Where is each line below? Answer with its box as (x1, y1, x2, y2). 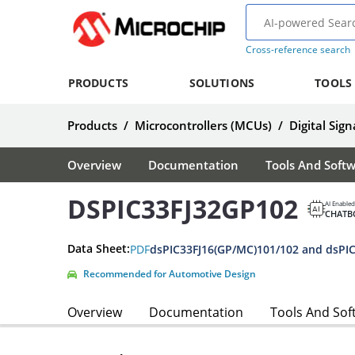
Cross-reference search (245, 43, 350, 56)
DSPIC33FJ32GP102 (67, 192, 298, 227)
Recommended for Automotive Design (83, 266, 256, 281)
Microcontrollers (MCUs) (135, 117, 272, 133)
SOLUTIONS (189, 75, 254, 90)
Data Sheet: (67, 241, 130, 257)
